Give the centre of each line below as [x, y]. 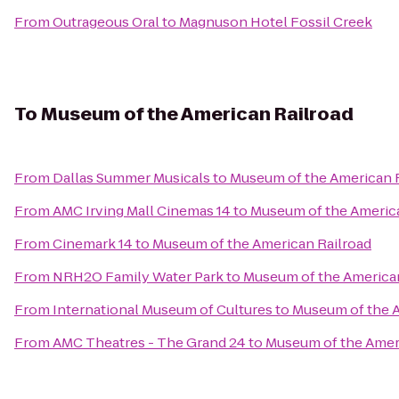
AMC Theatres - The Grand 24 [149, 342]
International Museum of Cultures [163, 309]
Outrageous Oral [106, 22]
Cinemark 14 [93, 244]
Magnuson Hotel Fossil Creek [276, 22]
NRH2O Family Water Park [138, 277]
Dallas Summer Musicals [131, 178]
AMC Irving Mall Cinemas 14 [142, 211]
